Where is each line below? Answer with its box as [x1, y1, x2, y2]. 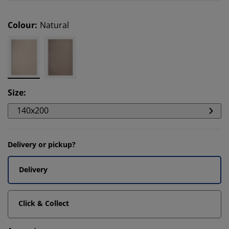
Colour [8, 19, 35, 31]
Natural [40, 19, 69, 31]
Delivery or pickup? [8, 140, 76, 149]
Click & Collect [18, 198, 69, 208]
